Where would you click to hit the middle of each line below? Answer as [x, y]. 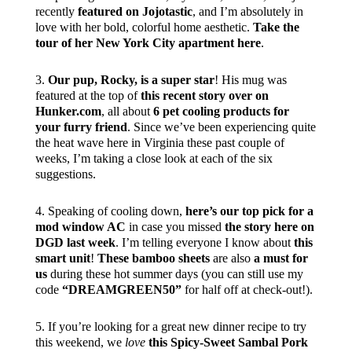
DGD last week [75, 243]
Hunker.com [68, 112]
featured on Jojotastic [135, 12]
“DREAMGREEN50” [121, 290]
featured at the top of [88, 96]
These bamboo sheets [153, 258]
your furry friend [81, 127]
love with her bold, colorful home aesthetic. [144, 27]
